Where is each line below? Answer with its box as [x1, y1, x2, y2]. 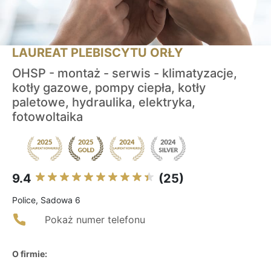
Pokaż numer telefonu [45, 214, 145, 226]
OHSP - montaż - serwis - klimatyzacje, [12, 66, 237, 81]
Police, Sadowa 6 [12, 195, 80, 206]
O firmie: [12, 249, 47, 260]
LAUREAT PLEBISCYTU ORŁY [12, 45, 183, 60]
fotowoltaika [12, 109, 83, 125]
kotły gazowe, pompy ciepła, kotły [12, 80, 206, 96]
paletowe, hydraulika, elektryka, [12, 95, 195, 110]
